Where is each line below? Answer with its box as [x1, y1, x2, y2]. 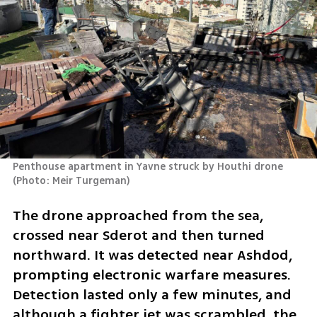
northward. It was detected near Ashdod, [12, 244, 292, 265]
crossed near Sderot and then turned [12, 224, 265, 246]
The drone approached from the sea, [12, 204, 263, 226]
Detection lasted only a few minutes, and [12, 284, 292, 305]
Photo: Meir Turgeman [16, 173, 127, 189]
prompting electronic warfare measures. [12, 264, 291, 285]
